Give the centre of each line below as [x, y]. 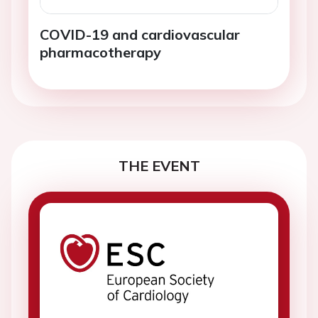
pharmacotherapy [100, 53]
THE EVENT [159, 166]
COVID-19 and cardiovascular [140, 35]
